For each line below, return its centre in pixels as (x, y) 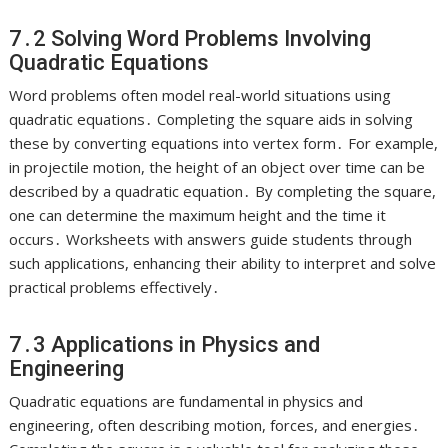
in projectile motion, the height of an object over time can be (217, 167)
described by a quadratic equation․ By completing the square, (223, 191)
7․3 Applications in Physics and (165, 345)
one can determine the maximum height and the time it (198, 215)
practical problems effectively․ (115, 287)
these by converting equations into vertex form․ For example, (224, 143)
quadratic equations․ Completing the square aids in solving (211, 119)
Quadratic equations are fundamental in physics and (186, 401)
